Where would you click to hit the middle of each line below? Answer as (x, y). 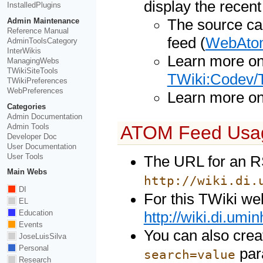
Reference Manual (38, 31)
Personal (32, 248)
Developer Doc (32, 136)
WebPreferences (35, 90)
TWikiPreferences (37, 80)
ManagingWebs (33, 60)
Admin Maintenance (43, 21)
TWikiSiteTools (32, 70)
